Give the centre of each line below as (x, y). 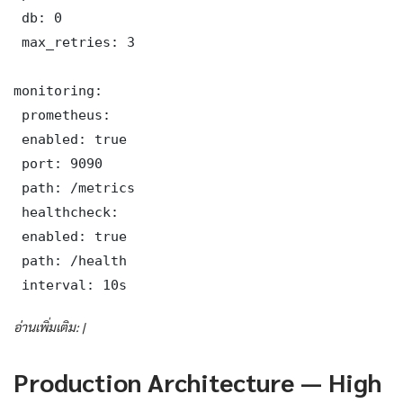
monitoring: (58, 90)
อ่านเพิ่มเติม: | (49, 326)
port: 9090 (58, 163)
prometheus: (62, 114)
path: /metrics (74, 187)
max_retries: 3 (74, 41)
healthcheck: (66, 211)
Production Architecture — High (197, 381)
